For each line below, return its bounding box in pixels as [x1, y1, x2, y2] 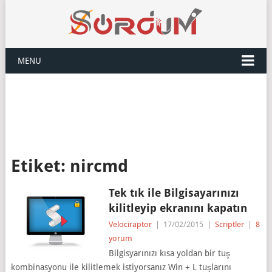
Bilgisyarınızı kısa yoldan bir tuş [108, 248, 230, 258]
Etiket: [10, 156, 70, 176]
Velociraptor [108, 220, 152, 229]
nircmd [69, 156, 128, 176]
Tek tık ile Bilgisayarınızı [108, 186, 239, 199]
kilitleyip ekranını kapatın [108, 202, 247, 214]
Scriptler [214, 220, 244, 229]
